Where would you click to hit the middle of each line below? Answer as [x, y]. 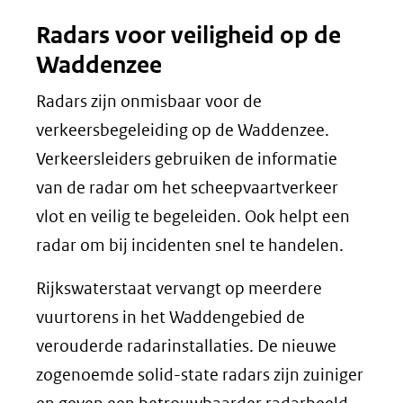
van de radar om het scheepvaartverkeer [187, 188]
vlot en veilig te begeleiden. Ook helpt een [193, 216]
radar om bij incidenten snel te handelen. [190, 245]
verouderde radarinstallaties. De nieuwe [186, 346]
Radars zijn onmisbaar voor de [149, 101]
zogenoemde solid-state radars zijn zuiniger [200, 375]
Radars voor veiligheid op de [188, 35]
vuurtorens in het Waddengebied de [170, 317]
